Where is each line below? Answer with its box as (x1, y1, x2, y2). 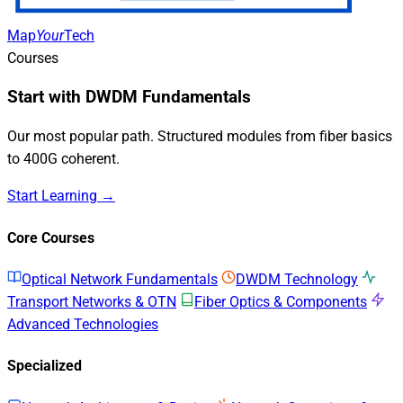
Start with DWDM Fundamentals (7, 86, 251, 107)
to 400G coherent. (7, 150, 120, 168)
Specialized (7, 357, 82, 375)
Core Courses (7, 228, 94, 246)
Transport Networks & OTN (7, 292, 176, 310)
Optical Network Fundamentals (22, 270, 218, 288)
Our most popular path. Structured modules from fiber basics (7, 128, 392, 146)
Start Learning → (7, 187, 115, 205)
